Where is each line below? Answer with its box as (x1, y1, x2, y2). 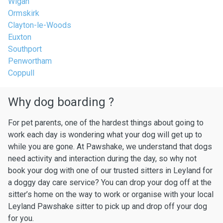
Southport (8, 44, 42, 54)
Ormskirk (8, 8, 39, 18)
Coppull (8, 68, 34, 78)
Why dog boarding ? (8, 95, 114, 109)
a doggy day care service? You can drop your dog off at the (8, 178, 212, 187)
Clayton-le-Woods (8, 20, 71, 30)
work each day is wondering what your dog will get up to (8, 130, 202, 139)
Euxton (8, 32, 31, 42)
